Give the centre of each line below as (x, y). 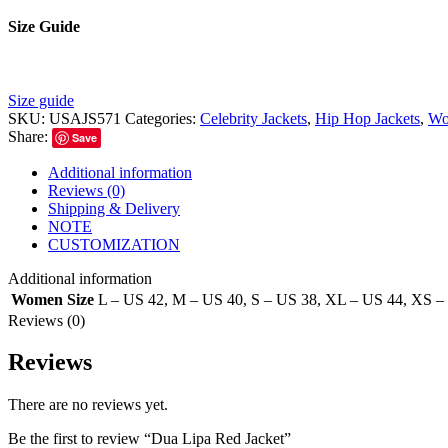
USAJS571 (87, 118)
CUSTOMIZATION (114, 244)
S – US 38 (284, 299)
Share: (28, 136)
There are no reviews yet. (88, 405)
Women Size (52, 299)
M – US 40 (207, 299)
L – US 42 (131, 299)
